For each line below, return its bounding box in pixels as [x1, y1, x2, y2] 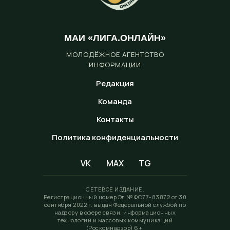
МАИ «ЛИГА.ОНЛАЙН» [64, 32, 166, 43]
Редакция [96, 78, 134, 89]
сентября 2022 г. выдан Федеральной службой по [44, 200, 186, 208]
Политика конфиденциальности [52, 131, 178, 143]
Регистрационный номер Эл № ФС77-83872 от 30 [43, 193, 187, 201]
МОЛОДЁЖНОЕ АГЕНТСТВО [66, 49, 164, 59]
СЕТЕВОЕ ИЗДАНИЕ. [86, 185, 144, 193]
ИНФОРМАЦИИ [89, 60, 141, 69]
